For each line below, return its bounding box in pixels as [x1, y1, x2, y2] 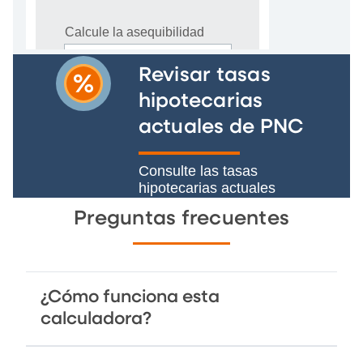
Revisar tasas [138, 65, 271, 85]
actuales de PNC [138, 117, 304, 137]
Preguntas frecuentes [74, 208, 289, 228]
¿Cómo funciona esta [41, 288, 220, 306]
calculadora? [41, 310, 152, 328]
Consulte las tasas [138, 162, 258, 179]
